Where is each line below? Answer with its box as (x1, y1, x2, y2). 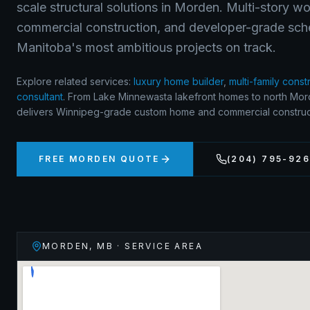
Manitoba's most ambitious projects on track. (17, 40, 276, 55)
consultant (17, 91, 63, 102)
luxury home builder (134, 75, 224, 87)
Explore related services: (17, 75, 131, 87)
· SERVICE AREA (113, 241, 203, 251)
